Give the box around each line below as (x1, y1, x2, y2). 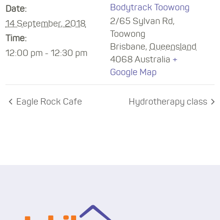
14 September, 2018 (5, 19, 86, 28)
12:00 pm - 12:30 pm (5, 49, 88, 58)
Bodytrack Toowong (110, 3, 190, 12)
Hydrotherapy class (128, 97, 209, 107)
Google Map (110, 68, 157, 77)
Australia (135, 55, 170, 64)
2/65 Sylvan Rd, (110, 17, 175, 26)
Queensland (149, 42, 196, 52)
